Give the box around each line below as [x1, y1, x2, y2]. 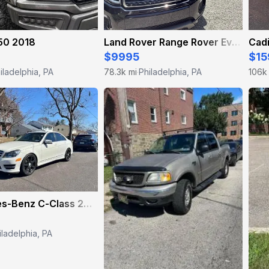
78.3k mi [104, 67, 137, 77]
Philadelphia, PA [139, 67, 202, 77]
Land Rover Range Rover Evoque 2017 [232, 36, 240, 48]
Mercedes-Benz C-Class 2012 [83, 198, 92, 210]
